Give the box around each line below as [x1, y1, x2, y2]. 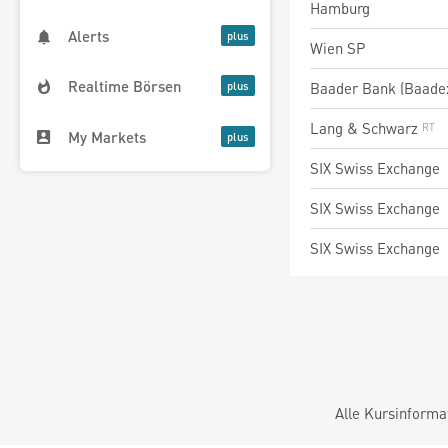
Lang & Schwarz [310, 118, 422, 138]
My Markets [68, 126, 146, 147]
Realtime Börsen [68, 76, 182, 97]
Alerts [68, 26, 109, 47]
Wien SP [310, 38, 365, 58]
